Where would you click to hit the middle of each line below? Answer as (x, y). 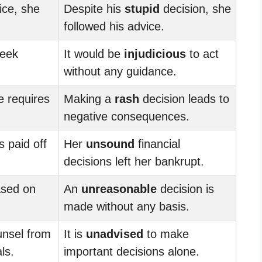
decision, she (195, 8)
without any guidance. (120, 71)
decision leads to (184, 99)
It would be (94, 54)
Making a (89, 99)
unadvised (115, 234)
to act (202, 54)
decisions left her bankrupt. (134, 161)
